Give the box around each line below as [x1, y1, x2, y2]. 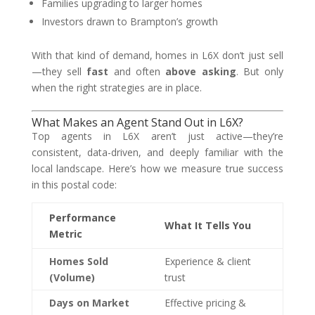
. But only [236, 65, 284, 78]
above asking [165, 65, 236, 78]
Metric [49, 227, 82, 240]
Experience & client [164, 255, 251, 268]
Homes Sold [49, 255, 108, 268]
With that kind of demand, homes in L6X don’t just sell [31, 49, 284, 62]
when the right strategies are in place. [31, 81, 202, 94]
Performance [49, 211, 116, 224]
